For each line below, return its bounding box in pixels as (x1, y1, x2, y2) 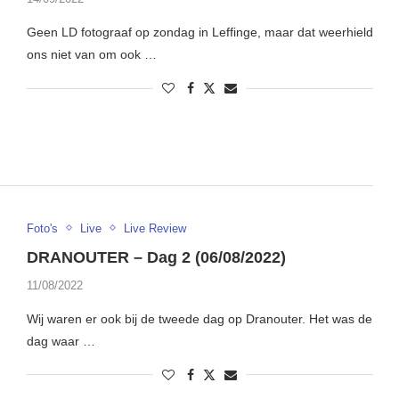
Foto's (26, 221, 58, 235)
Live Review (123, 221, 186, 235)
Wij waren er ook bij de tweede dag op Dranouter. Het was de (26, 311, 372, 326)
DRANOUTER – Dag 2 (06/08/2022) (26, 248, 286, 266)
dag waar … (26, 333, 95, 348)
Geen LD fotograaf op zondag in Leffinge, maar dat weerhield (26, 25, 373, 40)
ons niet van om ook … (26, 47, 157, 62)
